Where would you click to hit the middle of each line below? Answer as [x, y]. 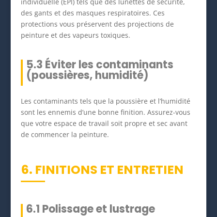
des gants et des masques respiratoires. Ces [93, 13]
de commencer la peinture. [65, 134]
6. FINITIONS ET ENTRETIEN [102, 170]
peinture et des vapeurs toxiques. [75, 35]
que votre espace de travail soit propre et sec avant [104, 123]
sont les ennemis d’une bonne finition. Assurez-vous [105, 112]
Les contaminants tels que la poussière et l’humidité [105, 101]
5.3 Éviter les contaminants [100, 64]
